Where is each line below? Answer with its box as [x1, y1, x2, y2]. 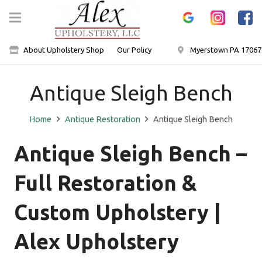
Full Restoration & [14, 170, 197, 195]
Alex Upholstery [14, 229, 179, 253]
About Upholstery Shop [23, 45, 104, 54]
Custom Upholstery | [14, 199, 221, 224]
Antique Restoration [64, 114, 140, 124]
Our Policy [117, 45, 152, 54]
